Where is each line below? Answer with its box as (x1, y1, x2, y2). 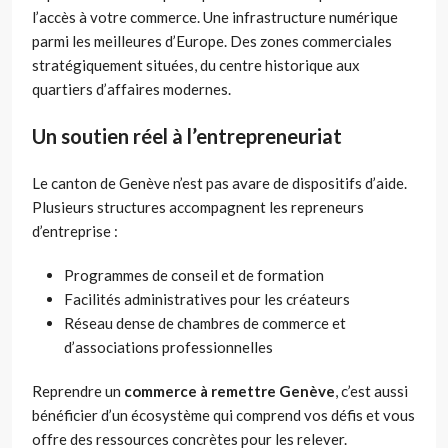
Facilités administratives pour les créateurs (64, 289, 350, 308)
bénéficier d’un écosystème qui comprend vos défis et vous (32, 405, 415, 424)
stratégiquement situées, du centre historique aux (32, 55, 360, 74)
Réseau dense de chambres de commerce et (64, 313, 346, 332)
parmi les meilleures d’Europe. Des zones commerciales (32, 31, 392, 50)
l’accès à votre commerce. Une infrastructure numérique (32, 7, 398, 26)
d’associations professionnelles (64, 337, 273, 356)
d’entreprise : (32, 221, 118, 240)
